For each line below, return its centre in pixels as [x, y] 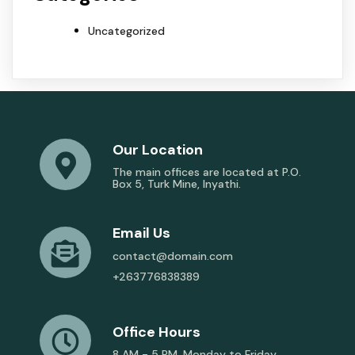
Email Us [141, 233]
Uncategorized [126, 31]
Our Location [158, 150]
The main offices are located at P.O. [207, 172]
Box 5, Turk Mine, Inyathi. [177, 184]
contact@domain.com [173, 256]
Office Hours [157, 332]
